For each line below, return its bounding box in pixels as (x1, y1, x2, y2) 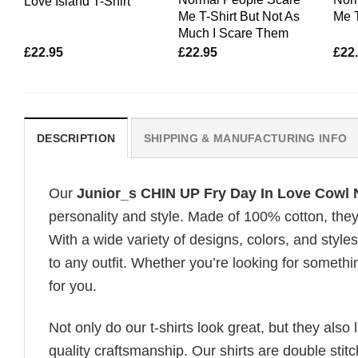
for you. (49, 277, 97, 294)
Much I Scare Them (178, 25, 289, 40)
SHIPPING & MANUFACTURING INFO (143, 131, 348, 145)
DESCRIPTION (37, 131, 116, 145)
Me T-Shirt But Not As (178, 8, 300, 23)
